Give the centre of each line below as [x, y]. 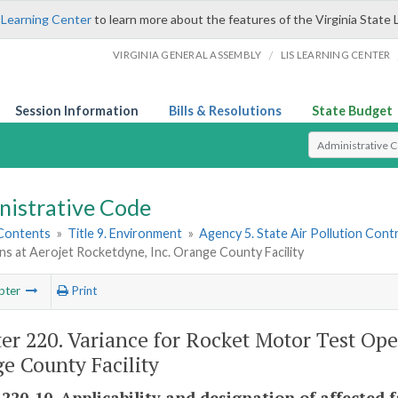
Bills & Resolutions [225, 111]
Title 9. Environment [125, 234]
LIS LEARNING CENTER [335, 55]
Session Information [77, 111]
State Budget [352, 111]
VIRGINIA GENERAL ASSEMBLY [187, 55]
